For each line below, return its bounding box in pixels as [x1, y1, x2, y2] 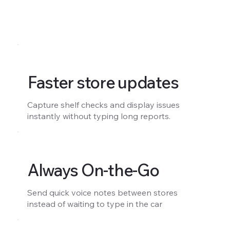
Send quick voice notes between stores [27, 187, 178, 198]
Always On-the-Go [27, 159, 159, 180]
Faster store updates [27, 72, 179, 93]
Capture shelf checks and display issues [27, 100, 180, 110]
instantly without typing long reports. [27, 111, 170, 122]
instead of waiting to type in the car [27, 198, 162, 209]
